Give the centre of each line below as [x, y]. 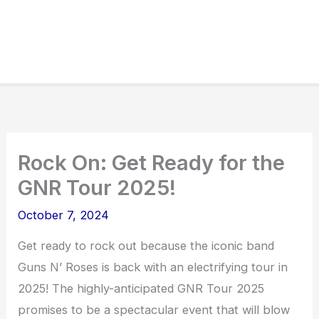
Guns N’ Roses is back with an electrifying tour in [153, 267]
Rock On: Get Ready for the [152, 163]
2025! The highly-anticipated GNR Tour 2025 [141, 289]
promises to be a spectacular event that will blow [154, 310]
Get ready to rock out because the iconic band [146, 246]
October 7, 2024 [64, 215]
